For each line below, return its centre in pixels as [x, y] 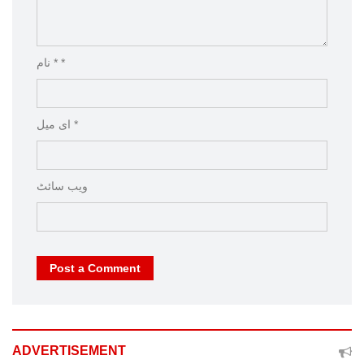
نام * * [58, 63]
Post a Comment [114, 268]
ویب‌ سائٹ [62, 186]
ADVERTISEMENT [69, 351]
